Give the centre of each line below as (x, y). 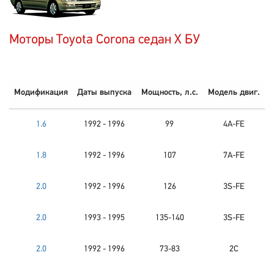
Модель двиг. (234, 93)
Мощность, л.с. (169, 93)
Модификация (41, 93)
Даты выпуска (104, 93)
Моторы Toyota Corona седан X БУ (105, 40)
